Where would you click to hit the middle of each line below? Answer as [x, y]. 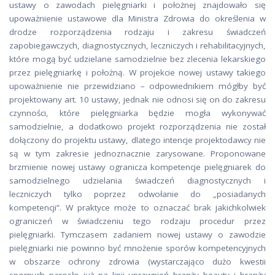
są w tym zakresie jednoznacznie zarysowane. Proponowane [137, 153]
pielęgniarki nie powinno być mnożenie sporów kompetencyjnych [137, 248]
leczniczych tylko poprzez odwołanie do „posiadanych [137, 194]
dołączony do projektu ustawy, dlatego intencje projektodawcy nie [137, 140]
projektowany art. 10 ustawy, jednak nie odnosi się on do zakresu [137, 99]
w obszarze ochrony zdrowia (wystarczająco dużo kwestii [137, 261]
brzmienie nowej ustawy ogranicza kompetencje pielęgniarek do [137, 167]
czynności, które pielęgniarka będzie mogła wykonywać [137, 113]
